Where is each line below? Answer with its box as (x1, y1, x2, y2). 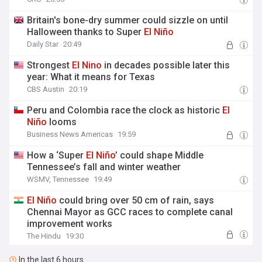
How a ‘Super (27, 150, 87, 161)
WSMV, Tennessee (27, 175, 89, 184)
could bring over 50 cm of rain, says (57, 195, 215, 206)
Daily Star (27, 40, 59, 49)
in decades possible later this (102, 60, 230, 71)
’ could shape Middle (115, 150, 204, 161)
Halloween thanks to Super (27, 26, 144, 37)
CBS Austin (27, 85, 65, 94)
